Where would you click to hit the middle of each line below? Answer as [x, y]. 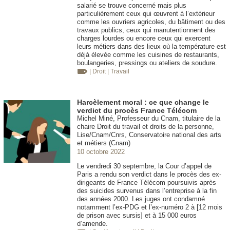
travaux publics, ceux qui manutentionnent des [146, 30]
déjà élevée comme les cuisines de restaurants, [148, 55]
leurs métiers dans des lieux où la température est [151, 47]
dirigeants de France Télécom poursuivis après [147, 183]
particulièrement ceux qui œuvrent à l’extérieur [146, 14]
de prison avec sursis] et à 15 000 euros [137, 216]
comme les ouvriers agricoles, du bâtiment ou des [151, 22]
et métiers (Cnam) [104, 143]
